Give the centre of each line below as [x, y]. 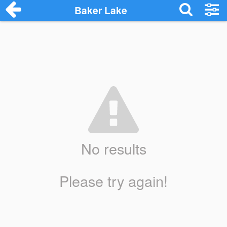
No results [113, 148]
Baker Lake [101, 10]
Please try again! [113, 180]
